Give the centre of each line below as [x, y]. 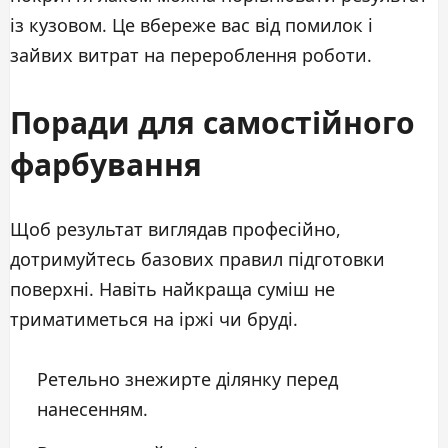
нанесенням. [92, 409]
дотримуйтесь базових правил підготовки [197, 259]
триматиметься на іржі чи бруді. [154, 319]
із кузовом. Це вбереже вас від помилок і [191, 25]
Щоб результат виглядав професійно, [175, 229]
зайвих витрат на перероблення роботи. [191, 55]
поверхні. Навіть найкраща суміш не [172, 289]
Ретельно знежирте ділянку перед [187, 379]
